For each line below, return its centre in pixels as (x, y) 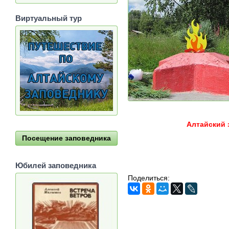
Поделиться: (149, 178)
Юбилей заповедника (56, 165)
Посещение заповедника (66, 138)
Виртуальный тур (49, 18)
